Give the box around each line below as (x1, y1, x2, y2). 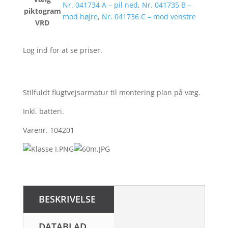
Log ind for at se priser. (22, 45, 102, 55)
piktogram (23, 6, 61, 16)
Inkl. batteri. (22, 106, 64, 116)
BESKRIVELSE (38, 193, 96, 205)
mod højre (62, 12, 98, 21)
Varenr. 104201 (22, 125, 74, 135)
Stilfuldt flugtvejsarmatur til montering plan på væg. (22, 88, 201, 97)
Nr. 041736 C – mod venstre (101, 12, 196, 21)
